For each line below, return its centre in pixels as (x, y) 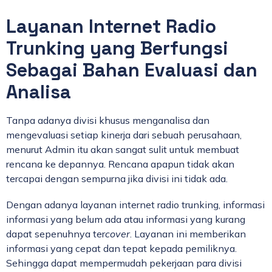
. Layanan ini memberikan (188, 234)
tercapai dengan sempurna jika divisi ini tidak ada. (117, 179)
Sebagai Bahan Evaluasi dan (132, 70)
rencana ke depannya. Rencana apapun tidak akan (120, 164)
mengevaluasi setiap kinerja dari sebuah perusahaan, (124, 135)
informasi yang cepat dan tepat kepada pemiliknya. (121, 249)
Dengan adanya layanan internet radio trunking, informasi (135, 205)
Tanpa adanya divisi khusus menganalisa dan (108, 121)
